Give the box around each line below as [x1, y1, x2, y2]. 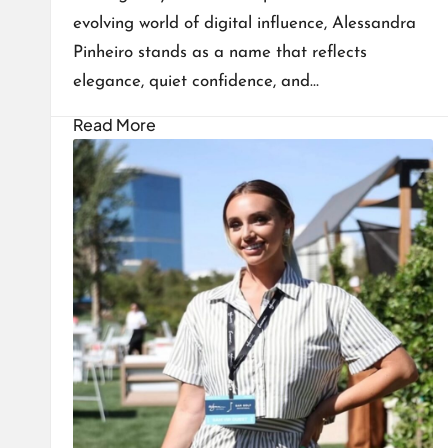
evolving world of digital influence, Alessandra [73, 15, 416, 33]
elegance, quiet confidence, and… [73, 73, 319, 91]
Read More [73, 114, 156, 136]
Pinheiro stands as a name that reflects [73, 44, 367, 62]
